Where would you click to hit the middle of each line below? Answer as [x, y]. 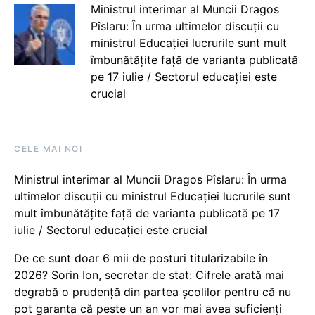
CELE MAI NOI [48, 149]
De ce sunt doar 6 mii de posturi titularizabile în [141, 258]
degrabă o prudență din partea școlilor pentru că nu [153, 292]
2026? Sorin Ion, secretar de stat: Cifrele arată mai [149, 275]
